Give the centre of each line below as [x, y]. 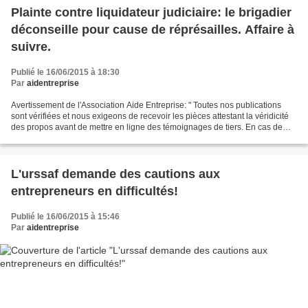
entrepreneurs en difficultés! [95, 191]
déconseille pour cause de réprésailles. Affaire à [153, 29]
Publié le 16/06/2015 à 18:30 [65, 72]
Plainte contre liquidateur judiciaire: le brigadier [151, 12]
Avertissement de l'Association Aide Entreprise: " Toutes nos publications [146, 105]
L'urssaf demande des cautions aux [115, 174]
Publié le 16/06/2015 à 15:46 [65, 216]
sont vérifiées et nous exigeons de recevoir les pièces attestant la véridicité [150, 116]
